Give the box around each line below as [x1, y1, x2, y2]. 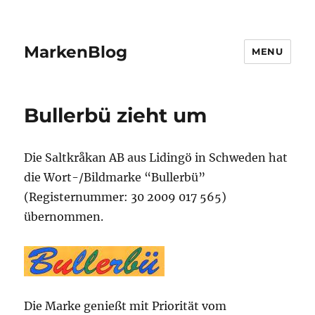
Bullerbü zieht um [24, 103, 207, 127]
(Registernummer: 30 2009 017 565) [24, 190, 227, 204]
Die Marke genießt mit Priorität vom [24, 299, 227, 313]
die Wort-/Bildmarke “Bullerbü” [24, 170, 206, 184]
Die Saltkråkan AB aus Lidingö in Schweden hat [24, 150, 288, 165]
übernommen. [24, 210, 104, 224]
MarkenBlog [24, 41, 128, 62]
